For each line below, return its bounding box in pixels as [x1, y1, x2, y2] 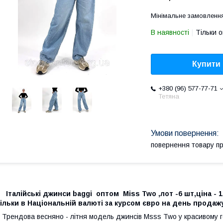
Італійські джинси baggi [6, 189, 92, 198]
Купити [192, 60, 221, 69]
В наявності [151, 28, 189, 36]
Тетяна [158, 93, 179, 101]
